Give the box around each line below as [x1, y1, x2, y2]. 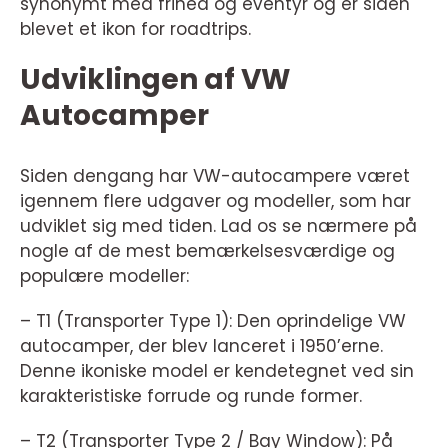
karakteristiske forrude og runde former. [20, 384, 362, 409]
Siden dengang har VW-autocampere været [20, 164, 410, 189]
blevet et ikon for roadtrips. [20, 17, 251, 42]
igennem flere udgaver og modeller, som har [20, 189, 411, 214]
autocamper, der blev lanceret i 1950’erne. [20, 334, 383, 359]
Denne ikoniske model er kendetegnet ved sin [20, 359, 414, 384]
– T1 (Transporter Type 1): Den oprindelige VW [20, 309, 406, 334]
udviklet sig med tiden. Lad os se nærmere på [20, 214, 417, 239]
